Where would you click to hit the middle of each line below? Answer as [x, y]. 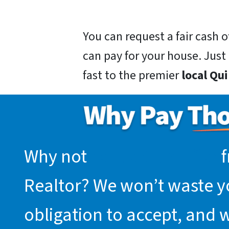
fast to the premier [132, 76]
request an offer [154, 157]
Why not [57, 157]
